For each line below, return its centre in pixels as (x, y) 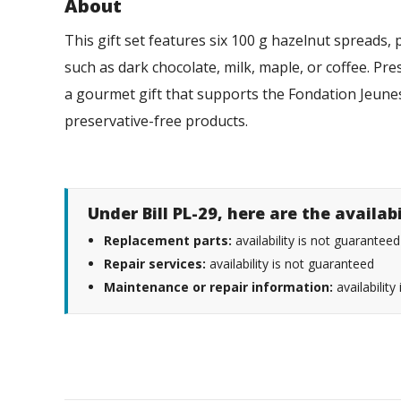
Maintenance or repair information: (218, 286)
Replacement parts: (168, 240)
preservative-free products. (163, 120)
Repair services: (155, 263)
